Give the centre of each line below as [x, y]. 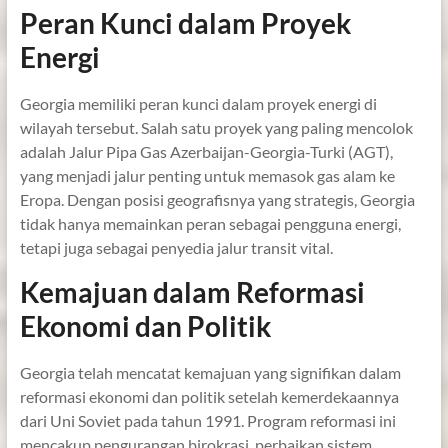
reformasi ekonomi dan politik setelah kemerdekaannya [209, 396]
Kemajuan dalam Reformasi [192, 291]
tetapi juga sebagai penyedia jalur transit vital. [176, 247]
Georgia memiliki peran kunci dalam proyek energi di [198, 103]
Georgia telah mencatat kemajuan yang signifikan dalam [210, 372]
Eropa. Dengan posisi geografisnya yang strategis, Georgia [217, 199]
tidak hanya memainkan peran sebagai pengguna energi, [210, 223]
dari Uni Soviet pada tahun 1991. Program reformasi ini [207, 420]
